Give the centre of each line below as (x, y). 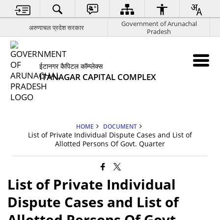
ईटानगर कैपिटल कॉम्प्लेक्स (71, 66)
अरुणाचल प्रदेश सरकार (56, 27)
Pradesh (159, 31)
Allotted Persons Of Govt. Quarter (110, 144)
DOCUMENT (120, 126)
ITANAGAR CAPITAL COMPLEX (98, 77)
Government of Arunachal (159, 23)
